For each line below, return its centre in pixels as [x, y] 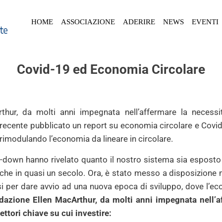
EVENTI [205, 22]
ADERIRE [139, 22]
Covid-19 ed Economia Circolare [111, 69]
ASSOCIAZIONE [88, 22]
